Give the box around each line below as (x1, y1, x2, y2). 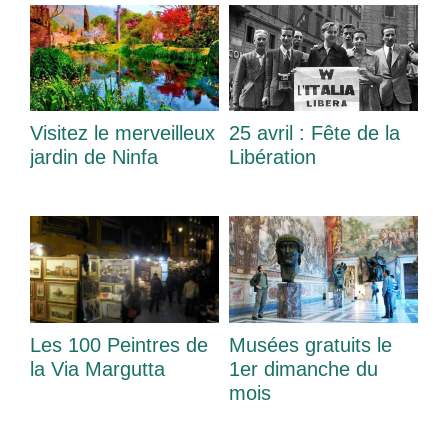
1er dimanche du (229, 357, 378, 380)
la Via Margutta (30, 357, 165, 380)
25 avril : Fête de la (229, 122, 400, 145)
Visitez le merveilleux (30, 122, 215, 145)
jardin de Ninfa (30, 146, 158, 169)
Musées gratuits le (229, 333, 392, 356)
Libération (229, 146, 316, 169)
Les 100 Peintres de (30, 333, 208, 356)
